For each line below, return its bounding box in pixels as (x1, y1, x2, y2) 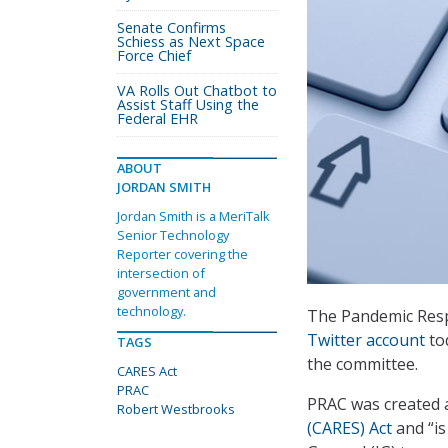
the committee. (307, 353, 418, 376)
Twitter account (307, 329, 425, 352)
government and (117, 283, 216, 301)
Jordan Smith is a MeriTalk (117, 207, 270, 225)
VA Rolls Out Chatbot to (117, 81, 277, 100)
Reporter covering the (117, 245, 248, 263)
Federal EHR (117, 109, 198, 128)
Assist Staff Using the (117, 95, 259, 114)
